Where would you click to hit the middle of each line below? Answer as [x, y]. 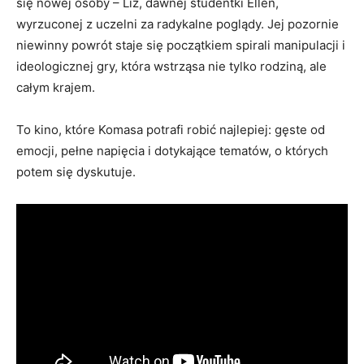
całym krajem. [56, 88]
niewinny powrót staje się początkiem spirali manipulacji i [181, 45]
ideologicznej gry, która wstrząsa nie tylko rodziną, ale [171, 67]
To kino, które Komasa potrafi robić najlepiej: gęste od [171, 130]
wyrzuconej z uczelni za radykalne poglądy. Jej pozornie [178, 24]
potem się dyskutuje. [76, 172]
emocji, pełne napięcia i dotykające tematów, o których [172, 151]
